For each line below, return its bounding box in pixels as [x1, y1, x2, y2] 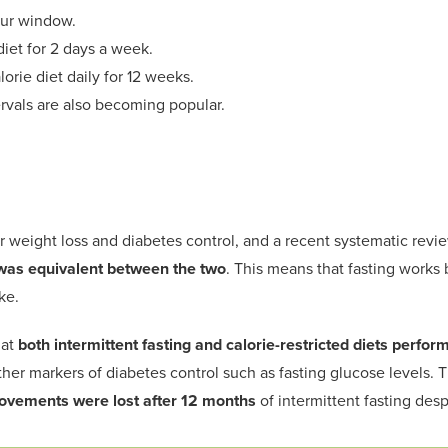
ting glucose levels [299, 360, 430, 384]
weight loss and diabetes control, [5, 228, 243, 252]
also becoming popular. [59, 92, 225, 116]
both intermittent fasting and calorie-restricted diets [18, 332, 392, 356]
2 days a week [46, 36, 149, 60]
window [14, 8, 72, 32]
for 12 [104, 64, 141, 88]
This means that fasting [234, 256, 399, 280]
